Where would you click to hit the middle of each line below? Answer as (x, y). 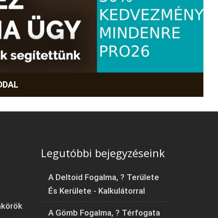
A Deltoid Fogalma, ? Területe (103, 177)
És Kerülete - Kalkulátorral (96, 191)
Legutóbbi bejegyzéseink (103, 153)
